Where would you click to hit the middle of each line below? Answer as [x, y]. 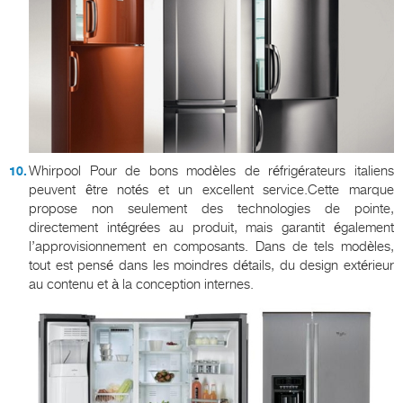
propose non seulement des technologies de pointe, [211, 209]
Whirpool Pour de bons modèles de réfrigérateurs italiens [211, 171]
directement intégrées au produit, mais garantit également [211, 228]
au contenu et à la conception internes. [141, 285]
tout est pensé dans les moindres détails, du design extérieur [211, 266]
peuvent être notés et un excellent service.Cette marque [211, 190]
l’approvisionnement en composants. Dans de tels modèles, [211, 247]
